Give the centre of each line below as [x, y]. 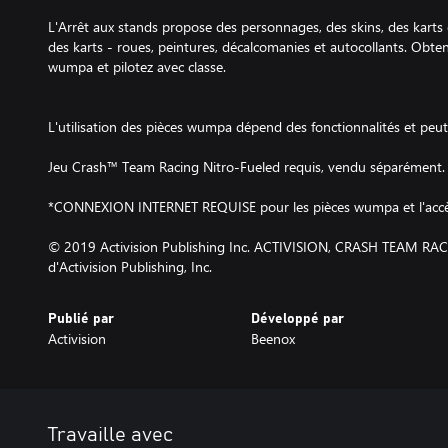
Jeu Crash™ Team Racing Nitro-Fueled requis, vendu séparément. [246, 166]
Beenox [272, 338]
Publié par [81, 319]
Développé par [297, 319]
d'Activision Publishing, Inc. [130, 266]
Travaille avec [110, 435]
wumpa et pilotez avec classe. [137, 66]
